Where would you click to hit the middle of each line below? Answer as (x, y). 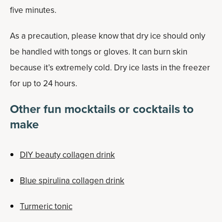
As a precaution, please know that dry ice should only (108, 36)
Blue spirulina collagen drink (72, 181)
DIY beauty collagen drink (67, 155)
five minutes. (34, 10)
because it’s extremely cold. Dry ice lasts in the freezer (110, 68)
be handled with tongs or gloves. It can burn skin (99, 52)
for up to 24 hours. (44, 84)
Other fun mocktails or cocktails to (102, 109)
